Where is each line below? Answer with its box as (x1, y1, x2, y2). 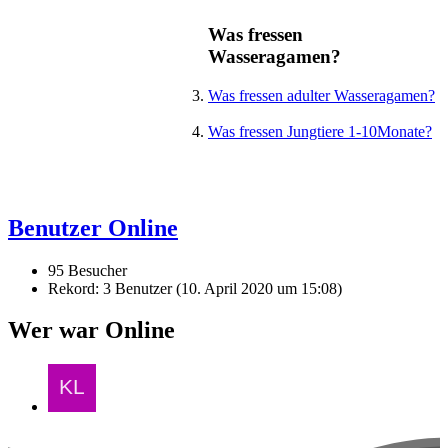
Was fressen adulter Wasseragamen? (208, 86, 435, 104)
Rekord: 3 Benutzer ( (48, 279, 181, 297)
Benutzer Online (8, 214, 178, 241)
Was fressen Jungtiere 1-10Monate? (208, 122, 432, 140)
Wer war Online (8, 317, 175, 344)
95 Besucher (48, 261, 127, 279)
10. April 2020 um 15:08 (181, 279, 337, 297)
